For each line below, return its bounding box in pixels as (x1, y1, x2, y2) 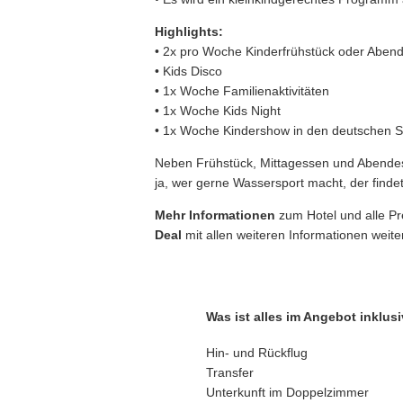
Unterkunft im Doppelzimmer (206, 385, 369, 400)
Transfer (206, 365, 254, 381)
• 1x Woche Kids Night (155, 103, 281, 118)
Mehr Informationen (155, 208, 275, 222)
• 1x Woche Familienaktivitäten (155, 84, 329, 98)
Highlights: (155, 24, 223, 39)
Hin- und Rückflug (206, 345, 308, 361)
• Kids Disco (155, 64, 222, 78)
